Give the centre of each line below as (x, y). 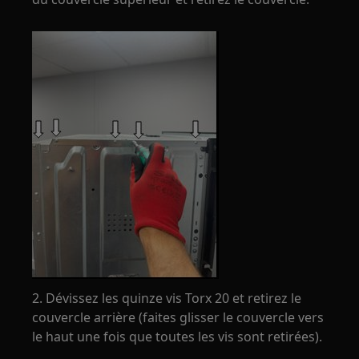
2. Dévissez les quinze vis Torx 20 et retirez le (167, 298)
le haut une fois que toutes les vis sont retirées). (177, 337)
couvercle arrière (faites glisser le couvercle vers (178, 317)
